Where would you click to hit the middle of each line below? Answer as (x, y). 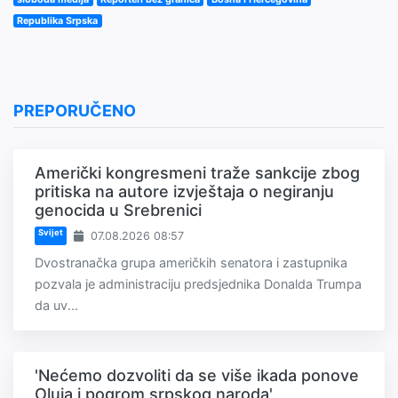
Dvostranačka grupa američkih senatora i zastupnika (191, 262)
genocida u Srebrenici (118, 210)
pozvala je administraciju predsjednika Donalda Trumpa (198, 283)
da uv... (56, 305)
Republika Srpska (58, 20)
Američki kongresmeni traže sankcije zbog (197, 172)
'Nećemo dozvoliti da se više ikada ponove (197, 375)
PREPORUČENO (75, 110)
